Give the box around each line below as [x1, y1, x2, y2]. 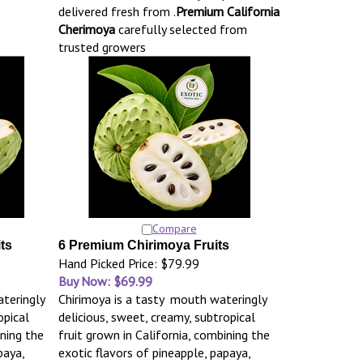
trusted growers [58, 39, 146, 55]
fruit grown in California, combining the [58, 327, 270, 343]
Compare [152, 221, 197, 236]
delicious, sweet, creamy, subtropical [58, 309, 255, 325]
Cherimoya [58, 21, 115, 37]
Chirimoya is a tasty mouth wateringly [58, 291, 267, 307]
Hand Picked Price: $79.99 [58, 255, 199, 271]
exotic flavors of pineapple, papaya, [58, 344, 250, 361]
